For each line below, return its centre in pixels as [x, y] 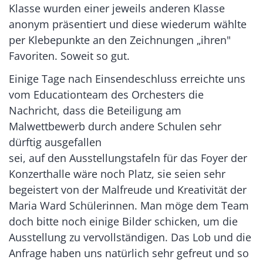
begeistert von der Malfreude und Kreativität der [128, 189]
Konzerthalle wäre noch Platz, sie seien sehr [117, 173]
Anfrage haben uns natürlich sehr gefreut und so [129, 253]
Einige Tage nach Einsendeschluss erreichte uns [127, 78]
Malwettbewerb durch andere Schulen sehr [115, 126]
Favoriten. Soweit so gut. [69, 55]
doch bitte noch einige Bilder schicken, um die [123, 221]
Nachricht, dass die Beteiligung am [95, 110]
